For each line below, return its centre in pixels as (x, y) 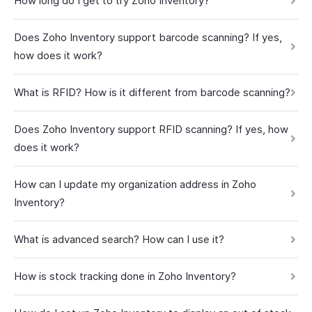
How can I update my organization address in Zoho (135, 184)
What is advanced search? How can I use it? (119, 239)
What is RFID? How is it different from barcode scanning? (152, 92)
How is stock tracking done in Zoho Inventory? (125, 276)
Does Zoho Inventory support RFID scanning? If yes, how (151, 129)
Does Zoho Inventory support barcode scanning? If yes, (148, 37)
